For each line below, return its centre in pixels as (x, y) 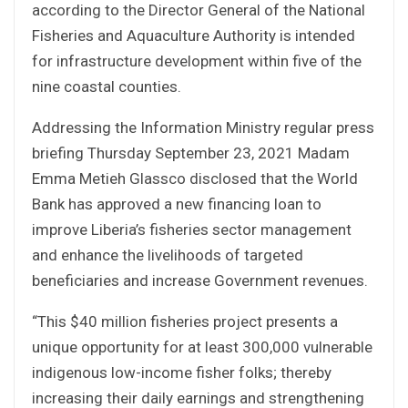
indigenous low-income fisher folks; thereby (182, 372)
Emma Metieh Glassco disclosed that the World (195, 178)
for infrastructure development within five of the (197, 61)
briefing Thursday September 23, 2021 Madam (191, 153)
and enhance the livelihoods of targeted (168, 255)
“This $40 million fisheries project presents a (185, 321)
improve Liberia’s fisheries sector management (192, 229)
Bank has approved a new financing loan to (177, 204)
